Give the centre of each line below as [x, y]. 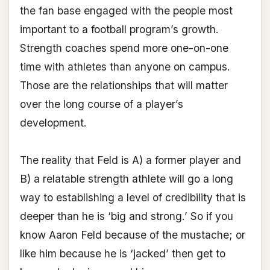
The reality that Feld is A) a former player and [130, 160]
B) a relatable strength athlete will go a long [126, 179]
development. [53, 123]
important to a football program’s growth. [119, 30]
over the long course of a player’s [101, 104]
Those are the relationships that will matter [124, 86]
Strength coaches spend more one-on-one [124, 48]
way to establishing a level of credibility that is [133, 198]
